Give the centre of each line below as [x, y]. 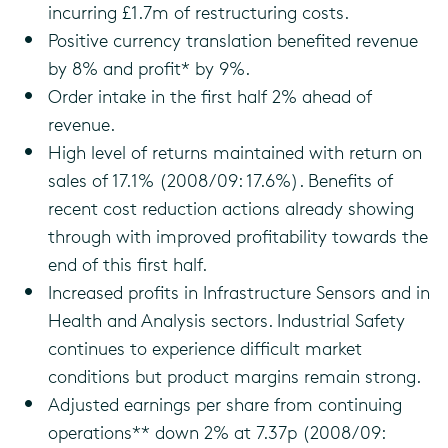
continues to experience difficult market [205, 348]
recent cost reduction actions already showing [231, 208]
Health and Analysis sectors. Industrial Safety [226, 320]
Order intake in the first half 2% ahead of [210, 96]
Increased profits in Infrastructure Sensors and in [239, 292]
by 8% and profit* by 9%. [149, 68]
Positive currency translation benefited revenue [233, 40]
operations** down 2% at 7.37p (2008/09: [216, 432]
